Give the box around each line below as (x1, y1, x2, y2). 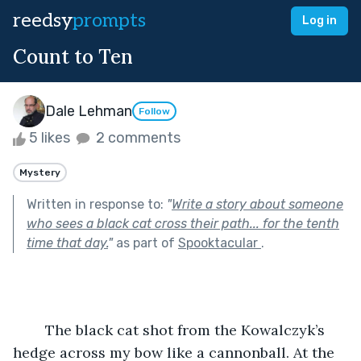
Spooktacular (178, 234, 261, 251)
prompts (73, 9, 146, 32)
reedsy (13, 9, 73, 32)
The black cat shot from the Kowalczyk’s (13, 320, 45, 339)
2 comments (93, 129, 180, 147)
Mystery (19, 166, 60, 178)
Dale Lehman (45, 102, 132, 120)
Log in (302, 14, 337, 27)
